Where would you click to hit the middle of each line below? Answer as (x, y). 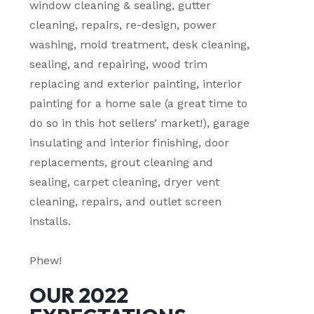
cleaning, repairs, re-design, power (123, 25)
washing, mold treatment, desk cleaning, (140, 45)
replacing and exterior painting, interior (136, 84)
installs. (50, 221)
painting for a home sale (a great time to (139, 104)
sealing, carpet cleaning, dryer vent (125, 182)
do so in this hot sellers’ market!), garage (140, 123)
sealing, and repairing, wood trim (119, 64)
